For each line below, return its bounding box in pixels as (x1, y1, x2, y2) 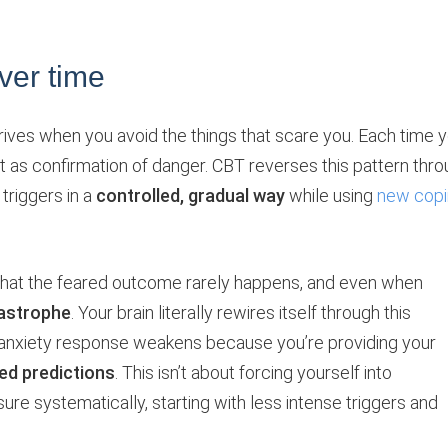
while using (285, 184, 377, 206)
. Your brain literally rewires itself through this (71, 301, 411, 323)
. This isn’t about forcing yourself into (115, 361, 392, 383)
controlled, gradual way (96, 184, 285, 206)
